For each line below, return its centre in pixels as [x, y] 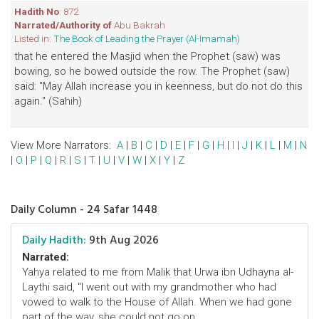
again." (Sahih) [48, 101]
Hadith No [37, 11]
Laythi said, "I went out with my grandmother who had [149, 287]
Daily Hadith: [54, 240]
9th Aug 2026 [122, 240]
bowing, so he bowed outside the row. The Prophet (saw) [152, 71]
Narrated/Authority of [63, 25]
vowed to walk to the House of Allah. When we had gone [157, 302]
